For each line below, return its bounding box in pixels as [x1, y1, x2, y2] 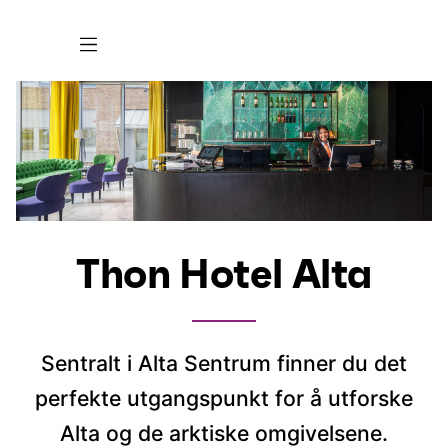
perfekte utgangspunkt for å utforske [35, 385, 413, 412]
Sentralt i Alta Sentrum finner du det [41, 350, 407, 377]
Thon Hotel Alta [76, 256, 372, 297]
